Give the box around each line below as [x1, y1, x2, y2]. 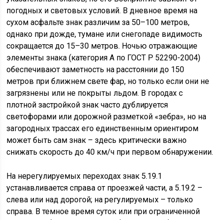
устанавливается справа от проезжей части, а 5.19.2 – [6, 183, 203, 192]
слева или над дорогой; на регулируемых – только [6, 195, 193, 204]
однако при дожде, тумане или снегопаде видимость [6, 29, 203, 39]
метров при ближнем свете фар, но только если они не [6, 77, 210, 86]
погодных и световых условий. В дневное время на [6, 6, 198, 15]
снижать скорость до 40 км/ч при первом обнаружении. [6, 147, 214, 157]
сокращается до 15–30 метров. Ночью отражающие [6, 41, 198, 51]
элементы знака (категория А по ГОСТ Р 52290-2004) [6, 53, 201, 62]
